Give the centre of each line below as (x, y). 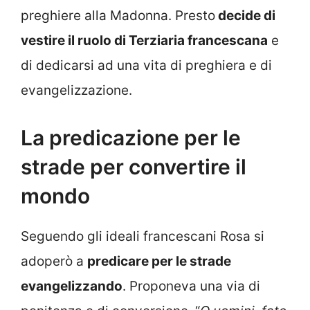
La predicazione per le (131, 137)
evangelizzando (72, 286)
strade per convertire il (134, 166)
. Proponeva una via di (191, 286)
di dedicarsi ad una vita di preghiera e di (146, 66)
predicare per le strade (159, 261)
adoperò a (54, 261)
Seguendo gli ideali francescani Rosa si (143, 236)
